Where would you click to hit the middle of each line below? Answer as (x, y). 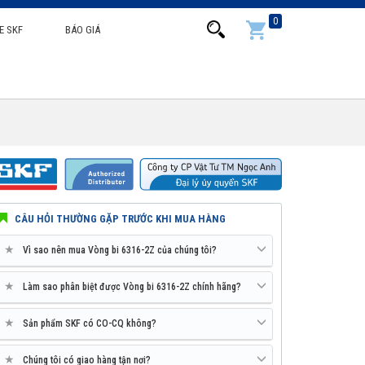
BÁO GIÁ (82, 30)
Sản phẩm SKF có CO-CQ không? (90, 324)
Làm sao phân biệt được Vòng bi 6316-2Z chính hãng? (132, 287)
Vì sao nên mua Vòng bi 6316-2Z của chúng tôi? (120, 251)
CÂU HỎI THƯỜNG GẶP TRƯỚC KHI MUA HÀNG (119, 219)
